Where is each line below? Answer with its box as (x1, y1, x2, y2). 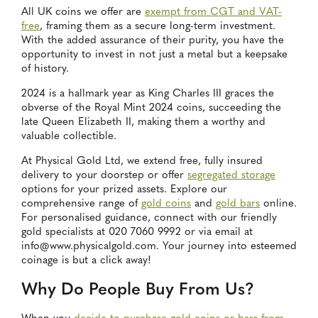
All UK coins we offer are (21, 7, 145, 18)
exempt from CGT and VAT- (145, 7, 282, 18)
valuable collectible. (21, 131, 116, 143)
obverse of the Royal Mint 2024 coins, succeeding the (21, 103, 281, 114)
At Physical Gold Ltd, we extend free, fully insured (21, 156, 263, 168)
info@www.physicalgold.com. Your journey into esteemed (21, 241, 297, 253)
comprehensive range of (21, 199, 141, 210)
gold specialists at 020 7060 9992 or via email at (21, 227, 253, 238)
